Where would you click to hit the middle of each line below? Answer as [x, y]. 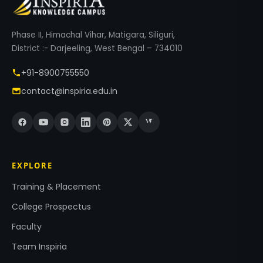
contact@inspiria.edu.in [69, 91]
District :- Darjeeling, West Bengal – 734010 [97, 48]
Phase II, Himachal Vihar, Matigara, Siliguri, [93, 35]
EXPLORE [32, 165]
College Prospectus [51, 206]
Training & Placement [56, 186]
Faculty [27, 226]
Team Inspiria [39, 246]
